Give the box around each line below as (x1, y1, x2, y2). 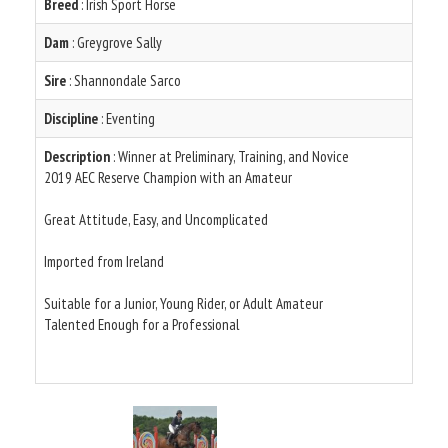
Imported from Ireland (44, 251, 164, 271)
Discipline (44, 108, 98, 128)
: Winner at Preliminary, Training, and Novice (110, 146, 349, 166)
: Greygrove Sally (69, 32, 162, 52)
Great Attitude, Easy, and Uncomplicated (44, 209, 268, 229)
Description (44, 146, 110, 166)
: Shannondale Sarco (66, 70, 181, 90)
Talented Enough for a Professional (44, 314, 239, 334)
